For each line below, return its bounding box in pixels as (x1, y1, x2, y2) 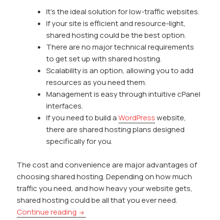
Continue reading (17, 207, 79, 218)
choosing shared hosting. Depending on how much (17, 171, 192, 182)
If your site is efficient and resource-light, (46, 18, 186, 29)
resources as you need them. (46, 77, 147, 88)
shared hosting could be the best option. (46, 30, 187, 41)
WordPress (118, 112, 156, 123)
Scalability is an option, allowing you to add (46, 65, 194, 76)
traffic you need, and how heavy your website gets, (17, 183, 193, 194)
